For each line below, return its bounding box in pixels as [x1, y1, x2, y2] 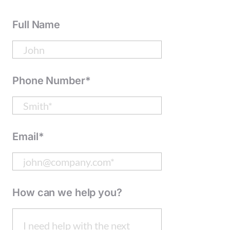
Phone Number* [12, 74, 91, 87]
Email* [12, 130, 44, 143]
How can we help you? [12, 186, 122, 199]
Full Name [12, 18, 61, 31]
